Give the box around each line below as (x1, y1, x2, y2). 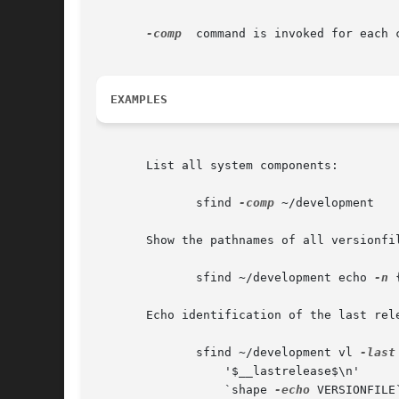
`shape (210, 383, 274, 397)
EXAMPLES (110, 93, 167, 107)
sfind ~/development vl (153, 346, 360, 360)
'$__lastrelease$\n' (96, 364, 210, 379)
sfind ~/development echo (153, 271, 374, 285)
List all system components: (96, 159, 338, 173)
